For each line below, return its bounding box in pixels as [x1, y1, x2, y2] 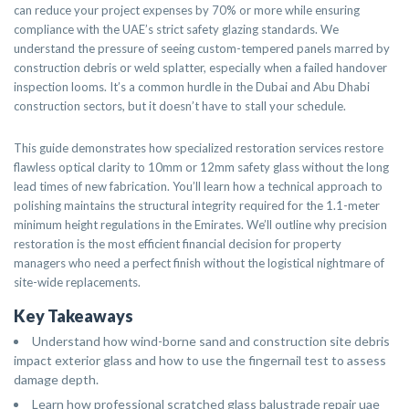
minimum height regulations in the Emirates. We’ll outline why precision [14, 217, 387, 232]
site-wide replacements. [14, 275, 141, 289]
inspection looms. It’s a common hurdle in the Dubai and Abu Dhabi [14, 79, 370, 94]
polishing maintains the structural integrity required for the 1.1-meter [14, 198, 380, 213]
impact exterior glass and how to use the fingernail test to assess [14, 352, 386, 368]
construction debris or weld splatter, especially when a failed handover [14, 60, 387, 75]
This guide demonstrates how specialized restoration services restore [14, 141, 383, 155]
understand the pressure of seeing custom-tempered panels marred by [14, 41, 390, 56]
